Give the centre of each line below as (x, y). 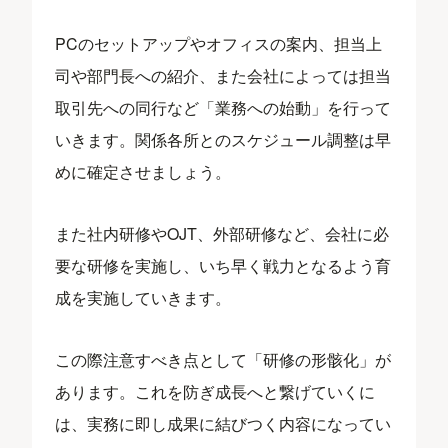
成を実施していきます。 (143, 297)
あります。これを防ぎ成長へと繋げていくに (215, 391)
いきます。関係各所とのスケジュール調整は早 (223, 139)
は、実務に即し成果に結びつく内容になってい (223, 423)
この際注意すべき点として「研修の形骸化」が (223, 359)
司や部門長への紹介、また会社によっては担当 (223, 75)
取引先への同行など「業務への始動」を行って (223, 107)
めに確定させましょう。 (143, 171)
